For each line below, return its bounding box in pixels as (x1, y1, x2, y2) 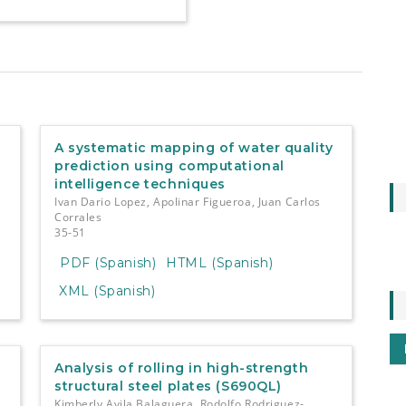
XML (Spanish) (58, 283, 156, 300)
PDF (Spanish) (59, 255, 157, 272)
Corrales (53, 208, 102, 225)
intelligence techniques (53, 175, 226, 192)
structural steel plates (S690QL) (53, 378, 282, 395)
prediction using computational (53, 157, 285, 174)
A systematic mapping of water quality (53, 139, 333, 156)
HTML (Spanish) (166, 255, 274, 272)
